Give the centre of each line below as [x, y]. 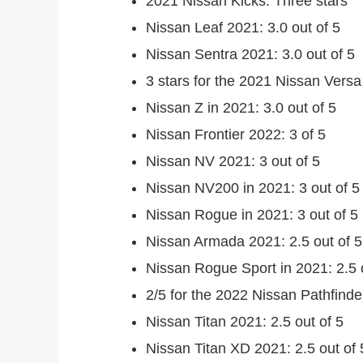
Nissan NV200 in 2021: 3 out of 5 [253, 188]
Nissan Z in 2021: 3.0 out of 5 [241, 107]
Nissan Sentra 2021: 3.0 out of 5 [250, 54]
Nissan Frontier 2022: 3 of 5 [236, 134]
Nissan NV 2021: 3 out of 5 [233, 161]
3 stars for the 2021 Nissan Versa [254, 81]
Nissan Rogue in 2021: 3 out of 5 [252, 214]
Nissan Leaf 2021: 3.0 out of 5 [243, 27]
